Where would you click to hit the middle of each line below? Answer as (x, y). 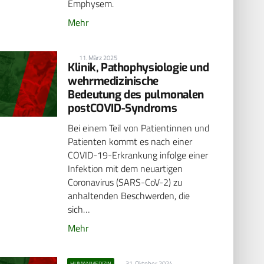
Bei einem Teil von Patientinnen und (139, 128)
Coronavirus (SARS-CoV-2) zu (125, 182)
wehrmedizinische (113, 81)
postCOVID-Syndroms (123, 108)
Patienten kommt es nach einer (130, 142)
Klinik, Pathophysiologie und (138, 67)
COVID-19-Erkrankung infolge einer (138, 155)
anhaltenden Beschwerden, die (129, 196)
